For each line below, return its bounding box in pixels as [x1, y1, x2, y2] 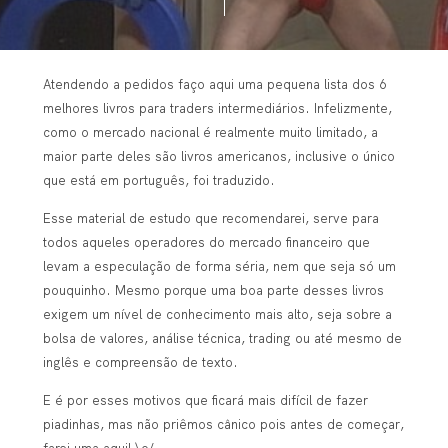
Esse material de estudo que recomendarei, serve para [42, 209, 379, 226]
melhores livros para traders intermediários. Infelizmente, [42, 99, 392, 116]
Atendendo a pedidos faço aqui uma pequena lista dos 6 [42, 75, 386, 92]
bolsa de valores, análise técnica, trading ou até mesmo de [42, 329, 402, 346]
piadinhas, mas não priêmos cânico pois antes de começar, [42, 416, 404, 433]
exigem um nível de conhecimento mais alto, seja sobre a [42, 305, 392, 322]
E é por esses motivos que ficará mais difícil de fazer [42, 392, 368, 409]
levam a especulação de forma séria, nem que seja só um [42, 257, 396, 274]
